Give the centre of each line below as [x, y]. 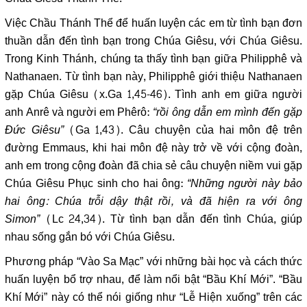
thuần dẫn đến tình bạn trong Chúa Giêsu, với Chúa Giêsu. [153, 41]
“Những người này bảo [244, 183]
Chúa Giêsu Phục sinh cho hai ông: [96, 183]
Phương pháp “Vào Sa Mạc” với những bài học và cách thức [153, 261]
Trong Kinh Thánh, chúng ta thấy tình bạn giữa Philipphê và [153, 59]
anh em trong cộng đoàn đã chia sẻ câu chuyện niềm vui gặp [153, 165]
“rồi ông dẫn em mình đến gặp [227, 112]
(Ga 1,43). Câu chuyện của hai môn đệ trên [183, 130]
